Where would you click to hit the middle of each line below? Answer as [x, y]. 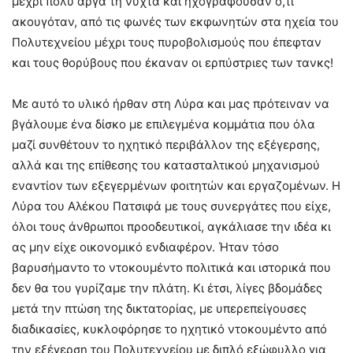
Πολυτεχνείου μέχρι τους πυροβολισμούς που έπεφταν [167, 43]
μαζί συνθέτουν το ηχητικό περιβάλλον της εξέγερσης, [166, 145]
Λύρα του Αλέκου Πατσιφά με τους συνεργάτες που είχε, [171, 206]
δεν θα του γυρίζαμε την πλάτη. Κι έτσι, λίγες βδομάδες [167, 288]
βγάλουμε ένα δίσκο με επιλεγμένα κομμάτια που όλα [163, 124]
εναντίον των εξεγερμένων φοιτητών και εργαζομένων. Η [176, 186]
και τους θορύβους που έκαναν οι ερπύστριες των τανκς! [173, 63]
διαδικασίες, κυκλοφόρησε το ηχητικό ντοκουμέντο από [169, 329]
